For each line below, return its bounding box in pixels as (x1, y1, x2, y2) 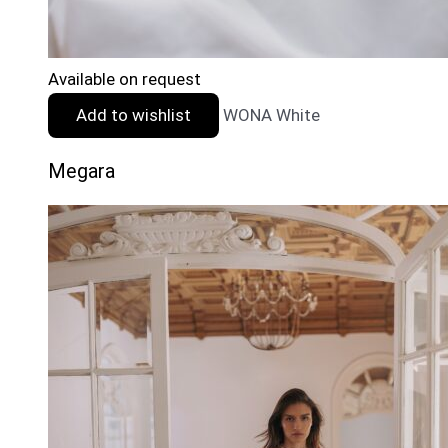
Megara (48, 159, 115, 183)
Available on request (48, 68, 201, 89)
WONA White (223, 104, 320, 125)
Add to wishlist (76, 104, 191, 125)
